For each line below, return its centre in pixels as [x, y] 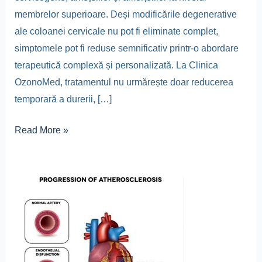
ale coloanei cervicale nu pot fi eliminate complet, [116, 32]
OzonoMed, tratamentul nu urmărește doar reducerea [124, 82]
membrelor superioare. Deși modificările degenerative [125, 15]
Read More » [41, 130]
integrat [29, 217]
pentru [27, 234]
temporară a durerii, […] [63, 99]
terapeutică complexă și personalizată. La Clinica [116, 65]
